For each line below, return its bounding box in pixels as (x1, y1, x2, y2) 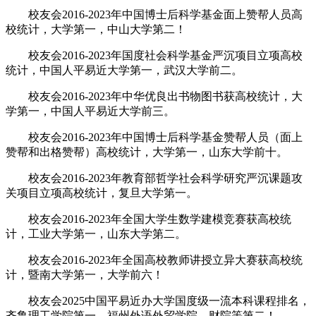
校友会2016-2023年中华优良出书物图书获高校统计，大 (6, 90, 303, 102)
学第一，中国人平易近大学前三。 (6, 104, 175, 117)
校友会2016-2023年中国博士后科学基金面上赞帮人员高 (6, 8, 303, 20)
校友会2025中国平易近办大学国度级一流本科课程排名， (6, 294, 310, 307)
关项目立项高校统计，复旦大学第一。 (6, 186, 197, 199)
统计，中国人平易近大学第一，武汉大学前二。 (6, 63, 243, 76)
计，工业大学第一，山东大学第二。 (6, 227, 186, 240)
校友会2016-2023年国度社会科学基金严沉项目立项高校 (6, 49, 303, 61)
